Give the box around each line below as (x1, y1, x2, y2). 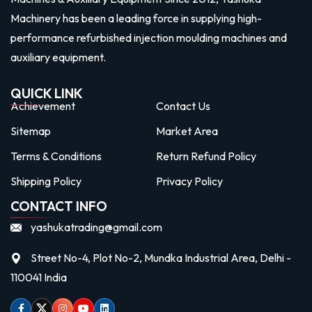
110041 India (10, 270, 67, 284)
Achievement (10, 98, 75, 113)
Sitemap (10, 123, 51, 138)
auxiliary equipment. (10, 49, 106, 64)
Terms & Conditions (10, 148, 102, 163)
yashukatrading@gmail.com (31, 219, 162, 234)
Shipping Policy (10, 173, 81, 188)
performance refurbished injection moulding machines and (10, 30, 287, 45)
